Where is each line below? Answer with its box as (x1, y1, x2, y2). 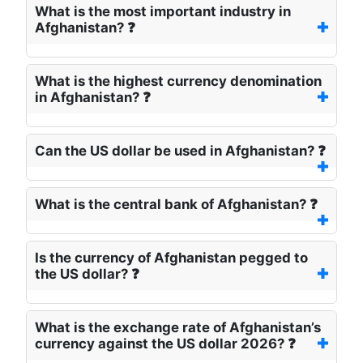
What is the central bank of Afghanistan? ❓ (35, 196, 318, 213)
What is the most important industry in (35, 3, 291, 20)
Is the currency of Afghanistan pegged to (35, 250, 308, 267)
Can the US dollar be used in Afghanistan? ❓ (35, 143, 326, 160)
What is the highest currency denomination (35, 73, 322, 90)
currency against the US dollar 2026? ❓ (35, 335, 296, 352)
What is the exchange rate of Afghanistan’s (35, 319, 321, 336)
